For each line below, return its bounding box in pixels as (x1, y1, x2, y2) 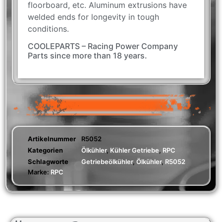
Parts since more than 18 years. (28, 51, 147, 61)
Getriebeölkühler (81, 158, 133, 166)
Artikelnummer (28, 135, 76, 143)
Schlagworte (28, 158, 68, 166)
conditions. (28, 23, 69, 34)
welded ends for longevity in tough (28, 11, 159, 22)
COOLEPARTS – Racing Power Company (28, 41, 178, 52)
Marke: (28, 168, 51, 176)
